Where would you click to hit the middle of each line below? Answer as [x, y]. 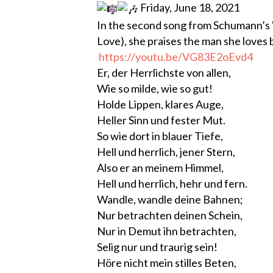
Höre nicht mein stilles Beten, [167, 262]
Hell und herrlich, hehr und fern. [172, 183]
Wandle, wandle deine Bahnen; [170, 199]
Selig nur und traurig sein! [157, 246]
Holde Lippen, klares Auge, [160, 104]
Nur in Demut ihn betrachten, [167, 231]
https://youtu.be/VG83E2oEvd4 [176, 56]
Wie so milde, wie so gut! [155, 88]
